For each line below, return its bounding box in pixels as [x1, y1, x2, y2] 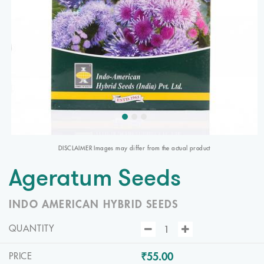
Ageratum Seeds [9, 167, 181, 192]
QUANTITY [9, 224, 55, 233]
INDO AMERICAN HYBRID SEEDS [9, 199, 179, 210]
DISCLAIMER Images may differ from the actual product [58, 145, 210, 151]
